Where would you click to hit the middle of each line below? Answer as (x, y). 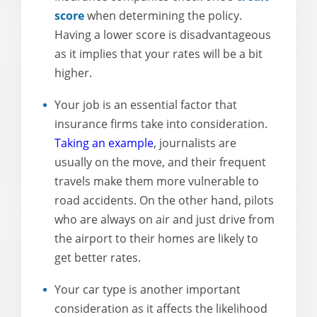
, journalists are (195, 143)
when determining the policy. (163, 16)
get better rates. (98, 258)
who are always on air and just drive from (165, 219)
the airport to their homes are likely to (156, 238)
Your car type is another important (148, 289)
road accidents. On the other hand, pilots (164, 200)
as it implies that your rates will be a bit (158, 54)
